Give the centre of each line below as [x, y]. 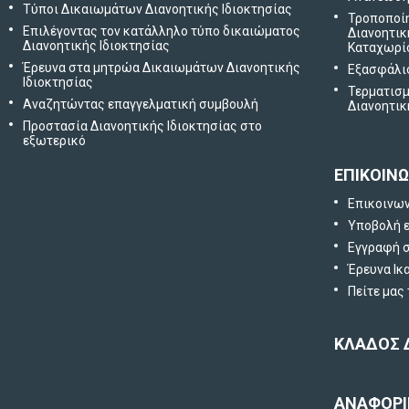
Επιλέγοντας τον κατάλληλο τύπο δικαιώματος [162, 31]
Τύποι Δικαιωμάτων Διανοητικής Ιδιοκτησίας [157, 9]
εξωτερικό [54, 141]
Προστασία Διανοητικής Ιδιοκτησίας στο [142, 126]
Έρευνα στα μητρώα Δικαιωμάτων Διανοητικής [162, 68]
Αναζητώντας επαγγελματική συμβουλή [141, 104]
